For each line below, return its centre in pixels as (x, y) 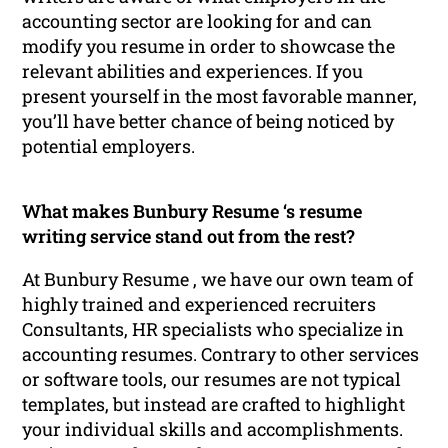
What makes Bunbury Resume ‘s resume (192, 210)
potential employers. (109, 145)
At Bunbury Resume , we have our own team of (218, 278)
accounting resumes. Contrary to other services (221, 353)
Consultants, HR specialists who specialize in (213, 328)
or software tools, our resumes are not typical (212, 378)
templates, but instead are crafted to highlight (214, 403)
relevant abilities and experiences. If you (193, 70)
